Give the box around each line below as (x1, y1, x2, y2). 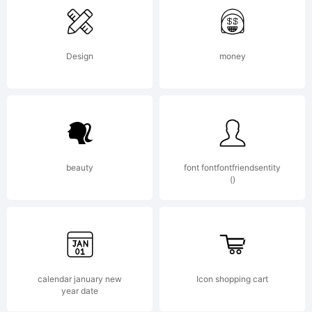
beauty (66, 162, 93, 173)
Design (66, 51, 93, 61)
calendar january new (38, 274, 122, 284)
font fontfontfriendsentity (184, 162, 281, 173)
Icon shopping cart (196, 274, 268, 284)
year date (61, 286, 98, 296)
